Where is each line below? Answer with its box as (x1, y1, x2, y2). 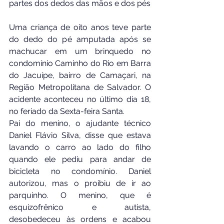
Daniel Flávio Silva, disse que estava (9, 130, 151, 140)
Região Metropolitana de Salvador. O (9, 82, 151, 92)
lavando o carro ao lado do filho (9, 142, 151, 152)
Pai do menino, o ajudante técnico (9, 118, 151, 128)
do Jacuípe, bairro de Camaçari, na (9, 70, 151, 80)
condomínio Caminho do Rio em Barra (9, 58, 151, 68)
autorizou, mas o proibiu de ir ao (9, 178, 151, 188)
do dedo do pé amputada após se (9, 34, 151, 44)
